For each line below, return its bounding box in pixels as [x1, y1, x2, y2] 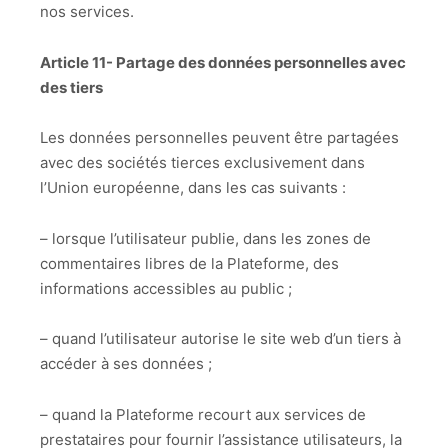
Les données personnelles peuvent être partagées [40, 128, 399, 148]
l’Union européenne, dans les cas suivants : [40, 178, 346, 198]
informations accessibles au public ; [40, 278, 292, 298]
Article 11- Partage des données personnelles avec [40, 52, 406, 72]
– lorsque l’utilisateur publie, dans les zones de [40, 228, 371, 248]
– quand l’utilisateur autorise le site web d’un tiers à [40, 329, 401, 349]
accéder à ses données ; [40, 354, 212, 374]
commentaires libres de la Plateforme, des [40, 253, 339, 273]
